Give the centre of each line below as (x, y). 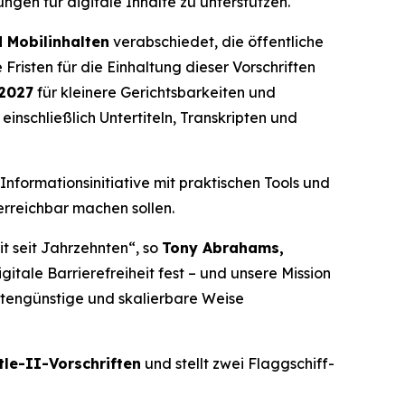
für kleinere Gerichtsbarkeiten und (155, 93)
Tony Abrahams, (223, 248)
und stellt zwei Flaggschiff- (238, 364)
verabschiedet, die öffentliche (217, 42)
